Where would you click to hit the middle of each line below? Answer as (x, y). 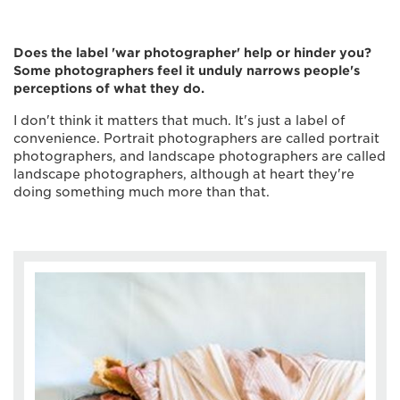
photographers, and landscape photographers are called (200, 157)
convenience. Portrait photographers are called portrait (196, 139)
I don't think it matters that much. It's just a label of (179, 121)
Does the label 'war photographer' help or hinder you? (192, 53)
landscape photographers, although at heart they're (184, 175)
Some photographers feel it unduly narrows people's (187, 71)
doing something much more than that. (142, 192)
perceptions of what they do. (109, 89)
